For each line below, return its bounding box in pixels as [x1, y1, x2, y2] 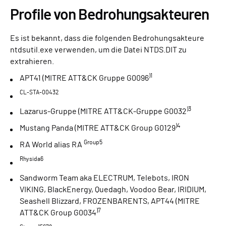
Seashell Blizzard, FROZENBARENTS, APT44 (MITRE [20, 197, 200, 206]
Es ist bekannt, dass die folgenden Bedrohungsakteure [10, 34, 204, 43]
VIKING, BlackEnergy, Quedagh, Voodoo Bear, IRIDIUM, [20, 186, 206, 194]
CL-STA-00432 [20, 89, 59, 96]
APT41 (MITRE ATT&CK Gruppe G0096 [20, 74, 149, 83]
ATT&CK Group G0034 [20, 209, 96, 217]
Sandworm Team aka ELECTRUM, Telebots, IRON [20, 174, 189, 183]
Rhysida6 [20, 156, 43, 162]
